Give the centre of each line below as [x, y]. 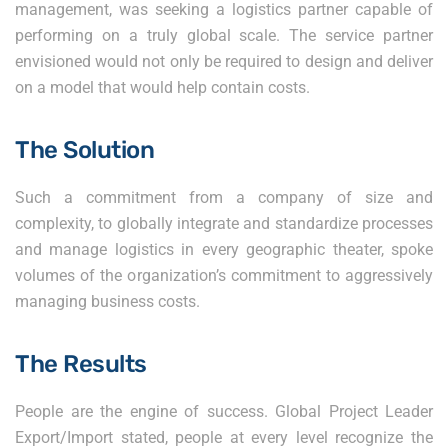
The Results [81, 364]
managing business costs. [107, 302]
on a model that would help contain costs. [162, 88]
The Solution [85, 150]
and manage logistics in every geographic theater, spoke [224, 250]
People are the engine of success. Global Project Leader [224, 412]
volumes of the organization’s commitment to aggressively [224, 276]
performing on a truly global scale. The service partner [224, 36]
